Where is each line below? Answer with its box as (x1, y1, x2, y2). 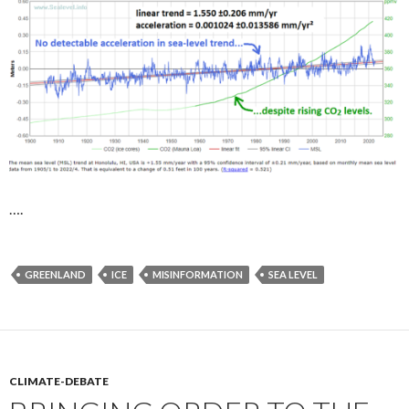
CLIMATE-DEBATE (9, 374, 109, 389)
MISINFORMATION (152, 268, 243, 281)
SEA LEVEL (268, 268, 318, 281)
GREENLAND (25, 268, 86, 281)
